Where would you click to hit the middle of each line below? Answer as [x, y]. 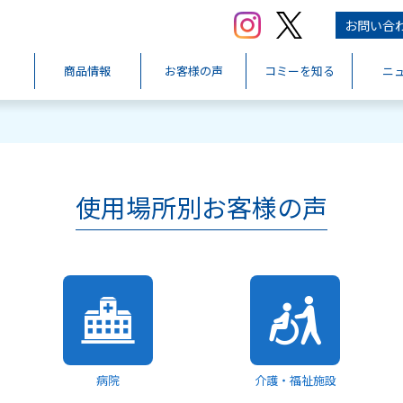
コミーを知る [299, 71]
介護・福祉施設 [295, 380]
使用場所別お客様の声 [201, 207]
